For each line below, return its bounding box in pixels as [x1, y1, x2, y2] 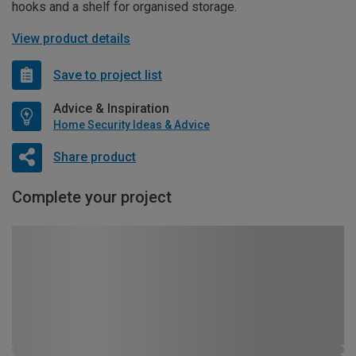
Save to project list [53, 67, 162, 83]
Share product [52, 149, 136, 164]
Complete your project [12, 188, 172, 207]
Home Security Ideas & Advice [53, 118, 210, 132]
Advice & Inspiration [53, 101, 169, 117]
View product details [12, 31, 130, 47]
